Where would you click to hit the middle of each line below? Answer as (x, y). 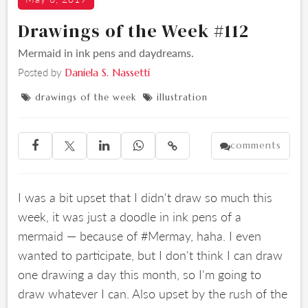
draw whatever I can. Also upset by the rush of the (153, 293)
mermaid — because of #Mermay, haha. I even (140, 235)
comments (255, 145)
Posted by (42, 72)
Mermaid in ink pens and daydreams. (106, 53)
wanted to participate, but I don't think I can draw (151, 255)
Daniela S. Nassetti (108, 73)
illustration (183, 97)
